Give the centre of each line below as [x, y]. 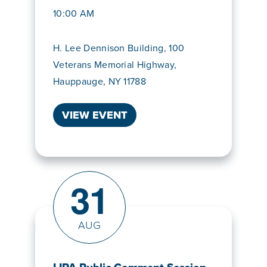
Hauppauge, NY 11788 [100, 82]
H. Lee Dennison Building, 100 [119, 48]
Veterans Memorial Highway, [115, 65]
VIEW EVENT [95, 115]
